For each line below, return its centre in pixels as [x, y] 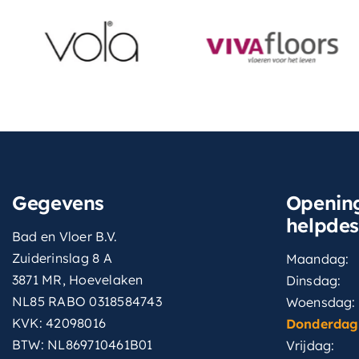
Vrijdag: [310, 345]
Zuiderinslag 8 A [62, 258]
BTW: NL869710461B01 [82, 345]
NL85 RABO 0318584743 [87, 301]
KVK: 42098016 [59, 323]
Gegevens [58, 203]
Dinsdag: [313, 280]
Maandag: [317, 259]
